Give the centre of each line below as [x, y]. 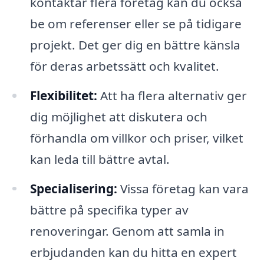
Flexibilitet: [63, 95]
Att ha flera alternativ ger [172, 95]
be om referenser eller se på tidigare [136, 23]
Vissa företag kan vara [183, 188]
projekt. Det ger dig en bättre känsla [135, 44]
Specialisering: [73, 188]
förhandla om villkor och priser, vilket [136, 138]
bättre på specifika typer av [109, 209]
